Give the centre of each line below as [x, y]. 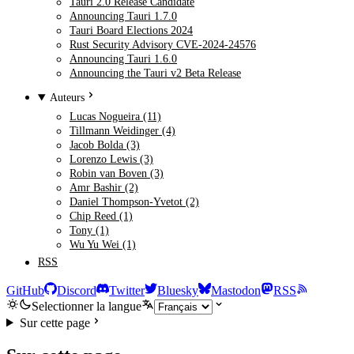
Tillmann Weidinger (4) [122, 131]
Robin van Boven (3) [117, 173]
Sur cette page [55, 322]
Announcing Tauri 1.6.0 [123, 59]
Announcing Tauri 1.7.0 [123, 16]
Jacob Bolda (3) [105, 145]
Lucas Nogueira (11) [115, 117]
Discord [77, 290]
